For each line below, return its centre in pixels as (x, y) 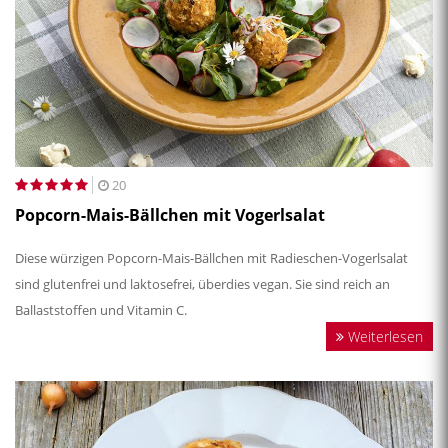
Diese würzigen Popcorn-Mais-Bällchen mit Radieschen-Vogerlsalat (211, 258)
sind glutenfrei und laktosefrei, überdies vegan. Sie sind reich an (202, 284)
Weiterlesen (383, 337)
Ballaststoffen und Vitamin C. (102, 310)
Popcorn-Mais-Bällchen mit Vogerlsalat (170, 215)
